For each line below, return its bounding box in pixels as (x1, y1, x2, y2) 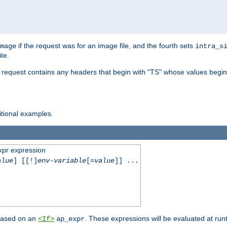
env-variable (37, 157, 86, 165)
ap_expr (56, 215, 85, 223)
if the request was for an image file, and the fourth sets (16, 41, 195, 50)
